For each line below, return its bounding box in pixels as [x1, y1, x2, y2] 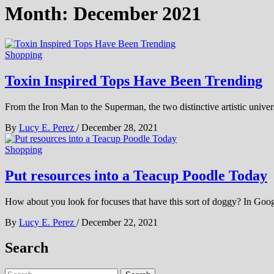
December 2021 [73, 2, 201, 25]
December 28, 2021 [81, 122, 158, 133]
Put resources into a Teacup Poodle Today [5, 167, 267, 183]
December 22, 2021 [81, 217, 158, 228]
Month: [5, 2, 73, 25]
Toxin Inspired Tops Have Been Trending [5, 72, 262, 89]
